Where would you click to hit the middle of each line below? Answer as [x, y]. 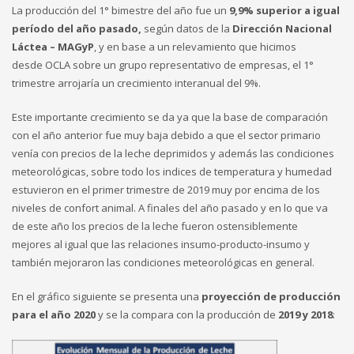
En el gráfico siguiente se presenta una [107, 296]
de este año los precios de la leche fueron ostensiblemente [155, 226]
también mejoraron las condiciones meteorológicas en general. [163, 262]
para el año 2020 [54, 314]
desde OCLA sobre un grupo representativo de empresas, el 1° [163, 64]
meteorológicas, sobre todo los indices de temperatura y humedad [172, 171]
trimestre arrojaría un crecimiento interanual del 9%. [136, 83]
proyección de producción [271, 296]
